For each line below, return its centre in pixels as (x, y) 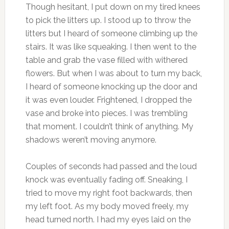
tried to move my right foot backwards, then (109, 193)
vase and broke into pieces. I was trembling (106, 113)
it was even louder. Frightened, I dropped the (108, 100)
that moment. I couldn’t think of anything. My (109, 126)
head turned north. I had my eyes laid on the (108, 219)
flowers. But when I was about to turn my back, (113, 73)
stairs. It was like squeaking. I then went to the (111, 47)
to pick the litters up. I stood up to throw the (108, 20)
